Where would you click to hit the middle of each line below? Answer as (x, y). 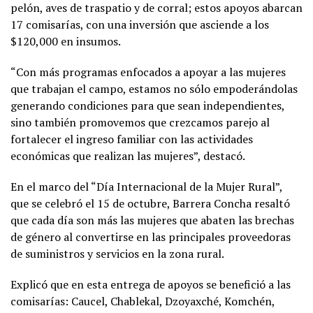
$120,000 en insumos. (66, 41)
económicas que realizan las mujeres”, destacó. (128, 155)
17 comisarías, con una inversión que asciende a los (140, 24)
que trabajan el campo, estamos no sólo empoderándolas (154, 88)
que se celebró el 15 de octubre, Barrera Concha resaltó (150, 203)
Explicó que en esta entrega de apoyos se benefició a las (151, 284)
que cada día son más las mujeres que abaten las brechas (152, 220)
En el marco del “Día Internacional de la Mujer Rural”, (146, 186)
